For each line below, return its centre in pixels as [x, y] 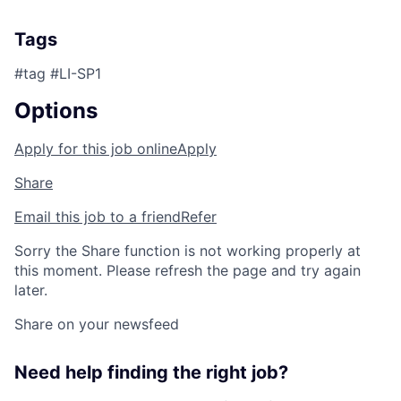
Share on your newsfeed [97, 324]
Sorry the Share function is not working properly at [188, 251]
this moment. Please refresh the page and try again [188, 271]
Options [56, 111]
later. [31, 290]
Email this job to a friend [98, 217]
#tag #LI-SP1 [58, 74]
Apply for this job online [96, 149]
